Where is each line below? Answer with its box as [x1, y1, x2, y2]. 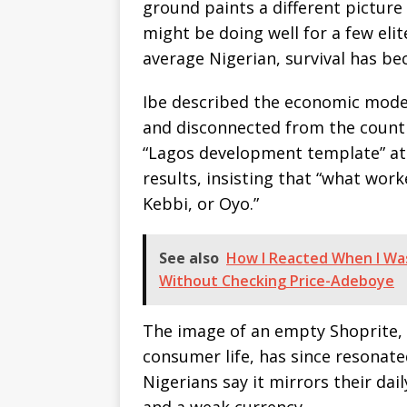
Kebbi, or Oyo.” [143, 193, 259, 215]
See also [159, 248, 219, 269]
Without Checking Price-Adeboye [159, 271, 394, 292]
